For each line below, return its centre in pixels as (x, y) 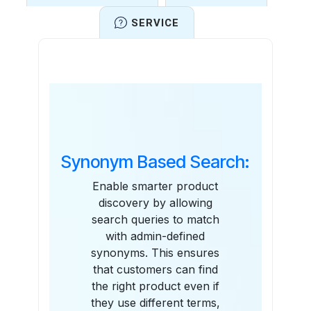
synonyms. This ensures (155, 253)
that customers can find (155, 270)
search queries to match (155, 220)
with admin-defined (155, 236)
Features (155, 98)
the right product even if (155, 286)
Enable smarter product (155, 186)
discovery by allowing (155, 203)
